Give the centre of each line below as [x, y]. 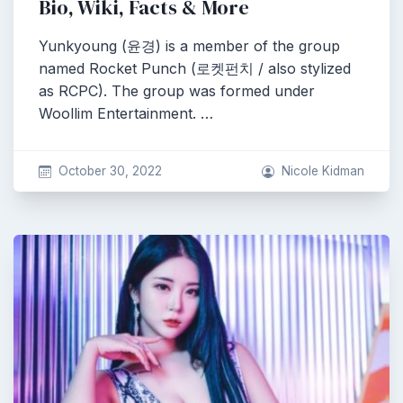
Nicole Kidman [323, 171]
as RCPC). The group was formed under [177, 91]
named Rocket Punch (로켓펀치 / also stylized [195, 68]
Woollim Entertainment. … [126, 113]
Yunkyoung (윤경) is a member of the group [189, 46]
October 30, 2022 [110, 171]
